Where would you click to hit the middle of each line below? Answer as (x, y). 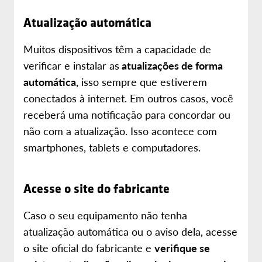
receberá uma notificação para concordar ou (127, 114)
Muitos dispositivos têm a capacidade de (117, 49)
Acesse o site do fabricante (96, 188)
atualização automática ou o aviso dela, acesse (130, 231)
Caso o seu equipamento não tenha (105, 215)
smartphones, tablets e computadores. (112, 147)
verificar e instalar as (71, 65)
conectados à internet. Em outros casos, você (128, 98)
